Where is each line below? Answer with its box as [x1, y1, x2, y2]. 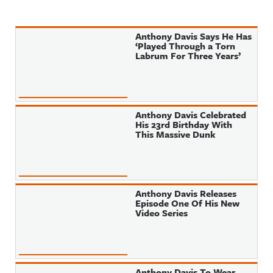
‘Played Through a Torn [135, 39, 236, 52]
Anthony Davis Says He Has [135, 29, 252, 43]
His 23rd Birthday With [135, 118, 233, 131]
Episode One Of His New [135, 196, 240, 210]
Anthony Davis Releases [135, 186, 237, 200]
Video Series [135, 206, 188, 219]
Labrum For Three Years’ [135, 49, 241, 62]
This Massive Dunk [135, 127, 216, 141]
